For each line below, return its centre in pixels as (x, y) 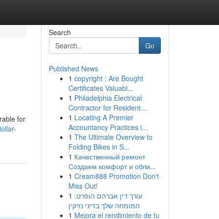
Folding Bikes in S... (99, 147)
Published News (73, 68)
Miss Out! (83, 186)
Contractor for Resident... (107, 108)
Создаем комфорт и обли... (112, 166)
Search (60, 32)
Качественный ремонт (109, 156)
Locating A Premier (104, 117)
